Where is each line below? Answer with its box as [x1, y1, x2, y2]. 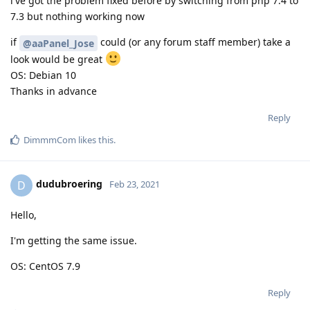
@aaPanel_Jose [23, 36, 94, 50]
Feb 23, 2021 [109, 178, 160, 191]
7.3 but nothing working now [10, 9, 145, 23]
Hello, [10, 208, 37, 221]
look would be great [10, 52, 105, 66]
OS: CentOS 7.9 [10, 259, 80, 273]
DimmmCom [24, 133, 76, 146]
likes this [76, 133, 113, 146]
